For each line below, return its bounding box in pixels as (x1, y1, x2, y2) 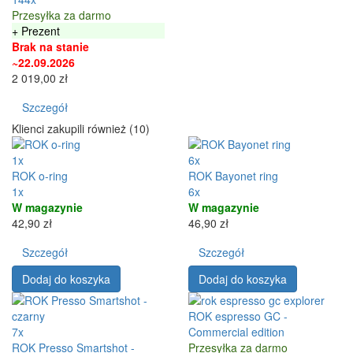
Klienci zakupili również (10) (12, 120, 150, 136)
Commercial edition (188, 323, 284, 340)
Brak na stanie (12, 38, 89, 54)
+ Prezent (12, 22, 60, 39)
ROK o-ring (12, 167, 68, 184)
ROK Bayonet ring (188, 167, 278, 184)
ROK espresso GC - (188, 307, 288, 324)
